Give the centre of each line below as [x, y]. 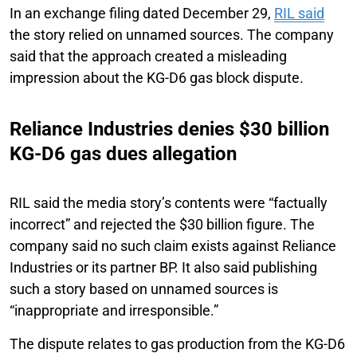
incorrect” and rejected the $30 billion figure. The [162, 224]
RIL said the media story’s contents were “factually [169, 202]
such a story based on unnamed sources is [144, 288]
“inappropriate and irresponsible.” [114, 310]
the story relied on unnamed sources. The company [172, 34]
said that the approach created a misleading [148, 56]
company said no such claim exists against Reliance [173, 245]
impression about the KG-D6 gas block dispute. [157, 77]
